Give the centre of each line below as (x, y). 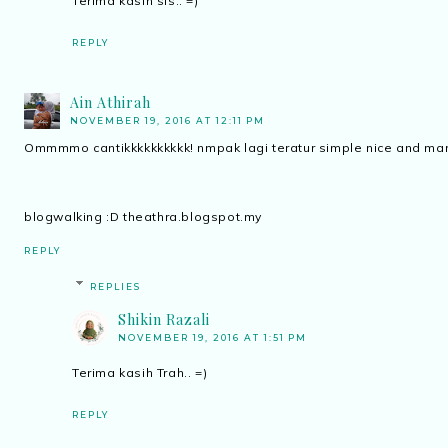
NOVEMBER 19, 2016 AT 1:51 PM (212, 337)
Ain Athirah (110, 103)
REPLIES (116, 286)
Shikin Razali (164, 319)
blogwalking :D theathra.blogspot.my (143, 217)
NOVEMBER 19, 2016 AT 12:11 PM (167, 121)
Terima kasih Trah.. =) (140, 372)
